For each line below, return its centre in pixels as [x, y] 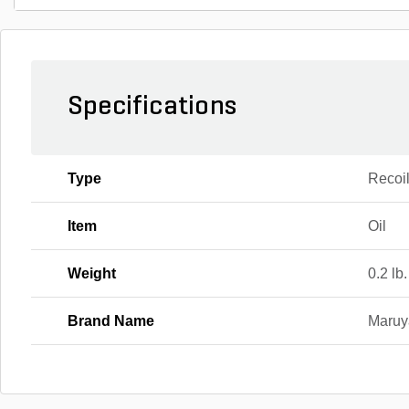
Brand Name [111, 321]
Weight [92, 273]
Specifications [152, 107]
